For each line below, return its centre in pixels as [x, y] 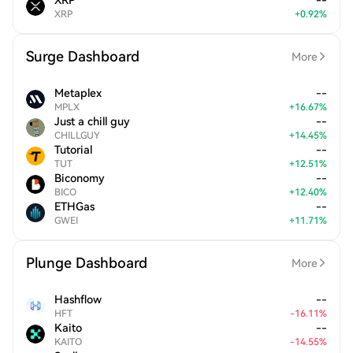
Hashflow [78, 299]
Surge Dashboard [83, 56]
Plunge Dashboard [87, 263]
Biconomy [80, 178]
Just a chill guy [92, 121]
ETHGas [74, 206]
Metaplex [78, 93]
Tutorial [73, 150]
